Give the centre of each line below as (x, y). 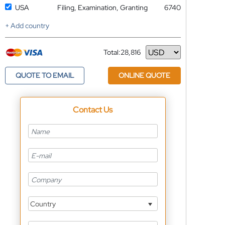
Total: (112, 52)
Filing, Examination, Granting (102, 8)
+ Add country (27, 26)
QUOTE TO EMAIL (44, 75)
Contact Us (93, 110)
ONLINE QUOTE (144, 75)
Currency (118, 56)
